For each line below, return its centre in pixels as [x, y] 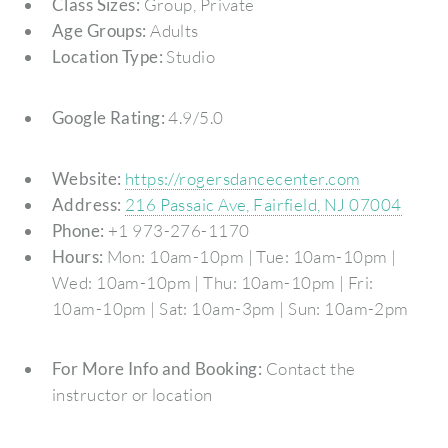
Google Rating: [108, 118]
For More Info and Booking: [157, 369]
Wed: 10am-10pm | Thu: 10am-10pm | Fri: [212, 282]
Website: [86, 178]
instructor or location [132, 395]
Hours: [77, 256]
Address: [86, 204]
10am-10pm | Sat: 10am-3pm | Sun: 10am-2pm [230, 308]
